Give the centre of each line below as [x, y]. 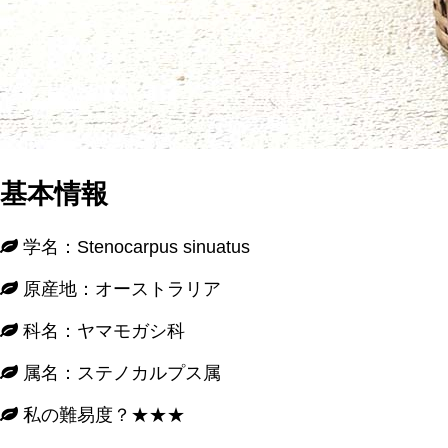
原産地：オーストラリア [119, 288]
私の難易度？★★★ [101, 414]
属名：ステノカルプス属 [119, 372]
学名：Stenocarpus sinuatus [134, 246]
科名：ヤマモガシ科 [101, 330]
